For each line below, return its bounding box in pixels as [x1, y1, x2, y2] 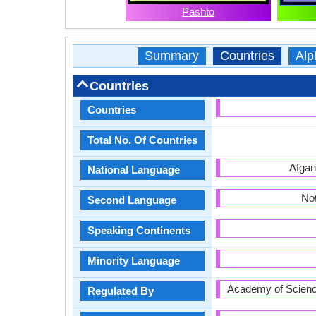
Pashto [182, 6, 215, 18]
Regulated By [87, 285, 154, 297]
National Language [87, 164, 180, 176]
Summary [144, 49, 199, 63]
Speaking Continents [87, 224, 190, 236]
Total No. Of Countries [87, 134, 197, 146]
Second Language [87, 194, 176, 206]
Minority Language [87, 255, 180, 267]
